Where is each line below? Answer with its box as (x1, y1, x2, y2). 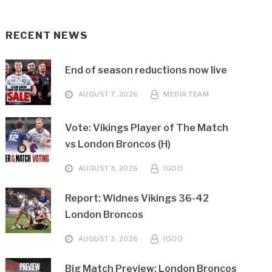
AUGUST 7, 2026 (78, 90, 138, 98)
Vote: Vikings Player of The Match (65, 122, 229, 134)
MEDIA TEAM (163, 90, 209, 98)
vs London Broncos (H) (65, 138, 171, 150)
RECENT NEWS (5, 30, 88, 41)
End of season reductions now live (65, 64, 228, 76)
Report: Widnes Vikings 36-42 (65, 192, 209, 204)
